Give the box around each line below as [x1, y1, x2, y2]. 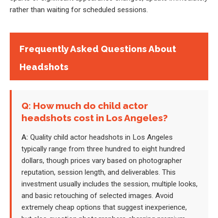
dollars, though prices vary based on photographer [21, 156, 182, 165]
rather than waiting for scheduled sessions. [10, 5, 148, 15]
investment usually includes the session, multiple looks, [21, 180, 198, 189]
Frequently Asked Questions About [19, 43, 176, 54]
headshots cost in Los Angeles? [21, 112, 168, 124]
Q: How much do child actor [21, 100, 148, 111]
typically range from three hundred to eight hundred [21, 145, 185, 154]
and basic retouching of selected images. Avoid [21, 191, 173, 200]
